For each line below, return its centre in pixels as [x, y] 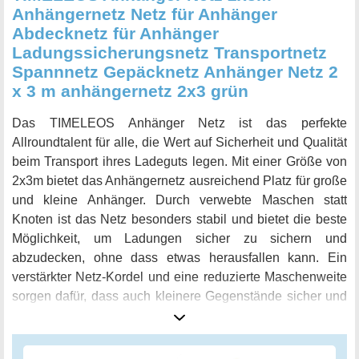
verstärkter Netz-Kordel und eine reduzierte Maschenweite [179, 277]
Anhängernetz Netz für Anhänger [145, 14]
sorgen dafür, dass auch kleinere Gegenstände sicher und [179, 296]
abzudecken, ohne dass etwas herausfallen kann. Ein [179, 258]
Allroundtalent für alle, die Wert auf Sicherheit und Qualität [179, 143]
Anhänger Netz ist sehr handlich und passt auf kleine [179, 335]
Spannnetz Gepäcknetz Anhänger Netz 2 [175, 72]
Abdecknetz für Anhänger [115, 34]
